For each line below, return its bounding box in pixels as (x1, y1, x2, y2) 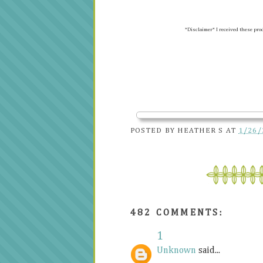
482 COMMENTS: (130, 208, 224, 218)
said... (196, 246, 220, 256)
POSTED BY (130, 126, 178, 134)
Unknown (157, 246, 196, 256)
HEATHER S (177, 126, 224, 134)
